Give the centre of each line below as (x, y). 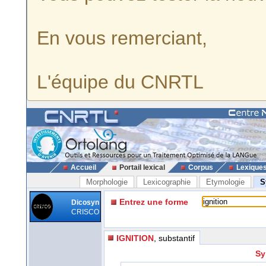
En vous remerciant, (122, 38)
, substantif (174, 238)
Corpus (200, 167)
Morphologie (107, 182)
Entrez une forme (154, 202)
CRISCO (85, 212)
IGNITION (135, 238)
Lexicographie (167, 182)
